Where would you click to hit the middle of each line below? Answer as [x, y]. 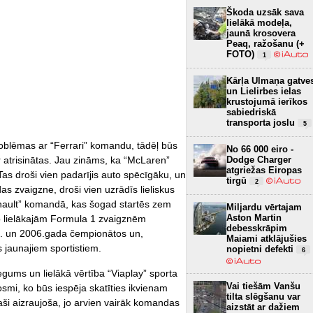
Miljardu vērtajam [264, 207]
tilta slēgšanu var [263, 296]
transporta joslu [262, 122]
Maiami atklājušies [267, 238]
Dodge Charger [259, 159]
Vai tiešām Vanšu [263, 286]
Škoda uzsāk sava [265, 12]
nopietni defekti [261, 249]
